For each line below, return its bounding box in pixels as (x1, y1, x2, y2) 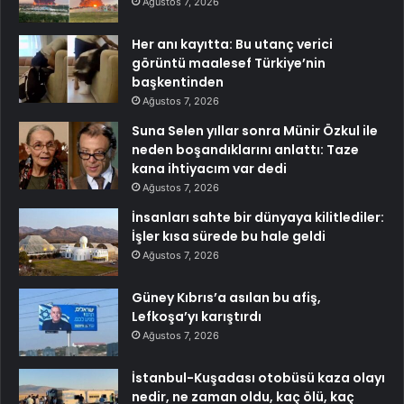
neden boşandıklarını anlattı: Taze (132, 140, 359, 159)
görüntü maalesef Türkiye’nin (132, 53, 326, 72)
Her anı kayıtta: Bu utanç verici (132, 34, 333, 53)
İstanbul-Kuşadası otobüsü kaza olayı (132, 368, 385, 387)
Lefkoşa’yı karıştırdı (132, 307, 262, 326)
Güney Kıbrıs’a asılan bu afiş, (132, 288, 321, 307)
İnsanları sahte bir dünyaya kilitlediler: (132, 207, 384, 226)
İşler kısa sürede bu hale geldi (132, 226, 326, 245)
